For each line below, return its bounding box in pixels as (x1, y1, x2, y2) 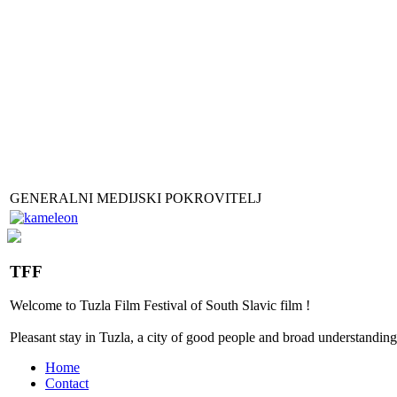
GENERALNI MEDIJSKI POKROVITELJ (10, 190, 261, 206)
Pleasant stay (10, 330, 82, 346)
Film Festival (114, 298, 187, 314)
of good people (171, 330, 255, 346)
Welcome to (10, 298, 76, 314)
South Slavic (206, 298, 276, 314)
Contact (45, 376, 89, 392)
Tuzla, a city (99, 330, 167, 346)
